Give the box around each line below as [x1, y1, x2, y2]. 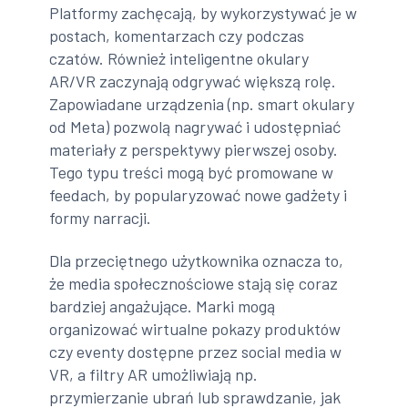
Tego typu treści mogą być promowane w [49, 161, 334, 182]
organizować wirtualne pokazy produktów [49, 319, 342, 340]
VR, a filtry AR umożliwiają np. [49, 364, 259, 385]
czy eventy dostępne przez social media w [49, 342, 342, 362]
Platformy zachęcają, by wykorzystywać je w [49, 2, 358, 23]
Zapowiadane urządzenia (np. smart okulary [49, 93, 355, 114]
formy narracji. [49, 207, 152, 228]
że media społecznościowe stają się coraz [49, 273, 339, 294]
